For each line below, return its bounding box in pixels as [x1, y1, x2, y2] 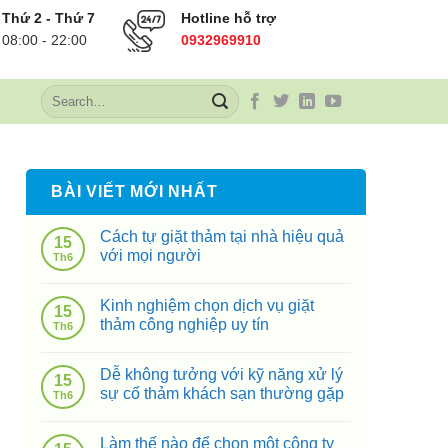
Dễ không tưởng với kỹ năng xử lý [100, 366, 343, 383]
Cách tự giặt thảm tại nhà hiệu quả [100, 228, 344, 245]
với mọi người [100, 247, 201, 264]
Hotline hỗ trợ [180, 9, 276, 26]
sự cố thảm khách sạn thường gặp [100, 385, 344, 402]
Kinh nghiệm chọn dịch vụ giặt [100, 297, 314, 314]
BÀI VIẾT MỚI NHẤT [51, 183, 218, 200]
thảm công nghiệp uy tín [100, 316, 269, 333]
